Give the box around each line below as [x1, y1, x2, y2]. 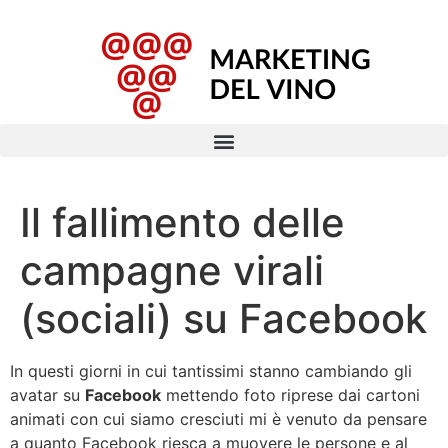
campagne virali [20, 246, 324, 295]
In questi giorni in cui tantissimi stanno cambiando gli [10, 361, 412, 381]
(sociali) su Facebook [20, 294, 427, 343]
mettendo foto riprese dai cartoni [161, 385, 420, 405]
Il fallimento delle [20, 198, 345, 247]
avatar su [10, 385, 85, 405]
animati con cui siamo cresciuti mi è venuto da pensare [10, 409, 427, 429]
